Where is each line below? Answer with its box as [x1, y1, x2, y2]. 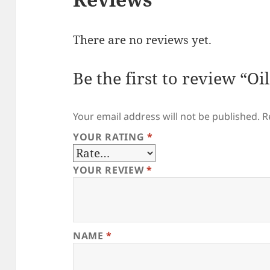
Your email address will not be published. [73, 109, 260, 123]
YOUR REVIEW [73, 163, 146, 177]
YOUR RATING [73, 130, 147, 143]
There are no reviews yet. [73, 31, 212, 48]
